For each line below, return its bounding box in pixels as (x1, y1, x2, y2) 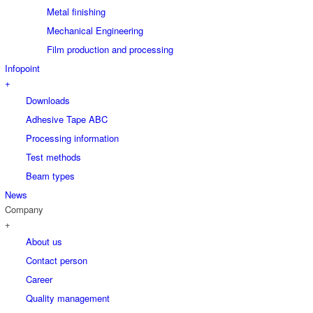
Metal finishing (47, 4, 105, 18)
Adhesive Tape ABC (26, 112, 108, 126)
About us (26, 234, 62, 248)
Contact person (26, 253, 87, 267)
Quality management (26, 291, 110, 305)
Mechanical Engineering (47, 23, 143, 37)
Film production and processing (47, 42, 173, 56)
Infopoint (5, 61, 40, 75)
